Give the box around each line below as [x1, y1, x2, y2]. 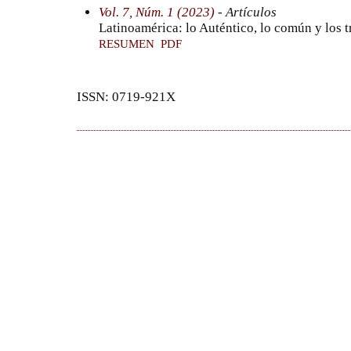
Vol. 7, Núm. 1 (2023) [99, 4, 215, 20]
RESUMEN [99, 37, 154, 50]
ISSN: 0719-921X [77, 89, 175, 105]
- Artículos [215, 4, 277, 20]
